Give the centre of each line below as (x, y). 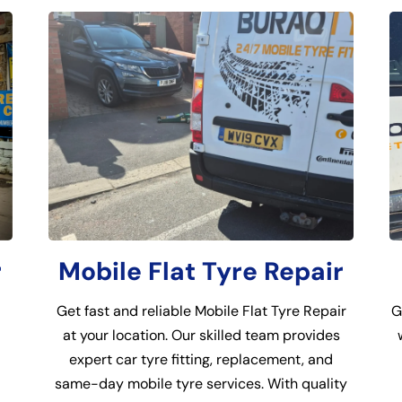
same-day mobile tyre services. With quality (201, 384)
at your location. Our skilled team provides (201, 335)
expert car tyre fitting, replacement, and (201, 359)
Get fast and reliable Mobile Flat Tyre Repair (201, 311)
